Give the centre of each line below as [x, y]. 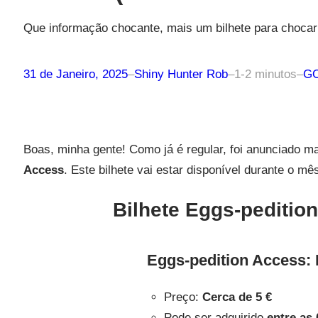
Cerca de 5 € [237, 297]
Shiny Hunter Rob [181, 74]
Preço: [183, 297]
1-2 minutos [265, 74]
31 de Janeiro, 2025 [75, 74]
